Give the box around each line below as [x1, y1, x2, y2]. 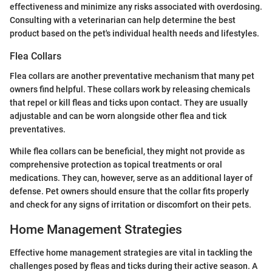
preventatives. [10, 124, 66, 134]
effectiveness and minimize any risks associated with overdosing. [10, 2, 262, 12]
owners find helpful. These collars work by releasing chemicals [10, 84, 250, 94]
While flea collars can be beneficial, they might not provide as [10, 146, 245, 156]
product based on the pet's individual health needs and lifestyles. [10, 29, 259, 39]
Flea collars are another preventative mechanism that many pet [10, 70, 254, 81]
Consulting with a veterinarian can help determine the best [10, 15, 236, 25]
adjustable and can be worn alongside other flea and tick [10, 110, 226, 121]
